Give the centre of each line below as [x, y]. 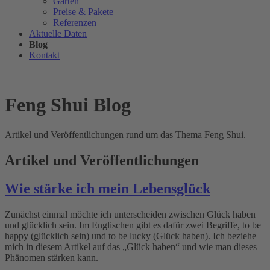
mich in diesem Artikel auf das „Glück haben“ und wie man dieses [131, 246]
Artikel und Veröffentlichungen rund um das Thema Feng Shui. [125, 134]
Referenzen [75, 23]
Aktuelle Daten [58, 33]
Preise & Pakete [83, 12]
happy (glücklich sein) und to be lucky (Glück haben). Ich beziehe [130, 236]
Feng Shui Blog [68, 105]
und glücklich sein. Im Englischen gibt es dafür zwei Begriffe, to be [133, 225]
